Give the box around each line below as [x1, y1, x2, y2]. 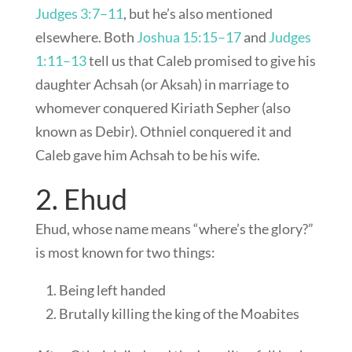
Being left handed [58, 281, 166, 299]
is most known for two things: [35, 244, 215, 262]
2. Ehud [35, 181, 127, 217]
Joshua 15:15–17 [136, 28, 241, 46]
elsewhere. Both [35, 28, 137, 46]
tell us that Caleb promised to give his [86, 52, 316, 70]
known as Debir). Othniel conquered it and [35, 123, 291, 141]
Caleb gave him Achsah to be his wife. [35, 146, 260, 164]
